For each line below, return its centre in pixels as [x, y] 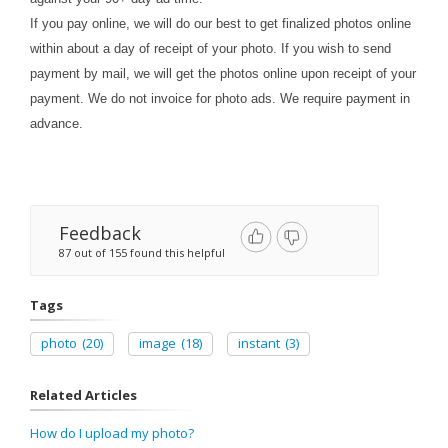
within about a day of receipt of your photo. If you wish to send [210, 48]
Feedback [100, 233]
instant [259, 343]
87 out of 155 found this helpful [142, 252]
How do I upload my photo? [112, 433]
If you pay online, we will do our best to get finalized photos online [220, 23]
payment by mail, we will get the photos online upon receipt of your [223, 73]
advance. [56, 123]
